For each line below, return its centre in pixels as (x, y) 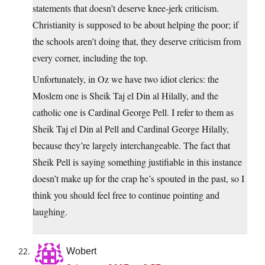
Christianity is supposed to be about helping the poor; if (135, 25)
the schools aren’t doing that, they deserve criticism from (137, 41)
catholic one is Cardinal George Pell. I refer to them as (133, 112)
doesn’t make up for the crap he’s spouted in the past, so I (138, 179)
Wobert (81, 251)
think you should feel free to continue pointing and (126, 195)
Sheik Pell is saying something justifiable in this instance (137, 162)
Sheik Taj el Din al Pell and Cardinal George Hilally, (131, 129)
